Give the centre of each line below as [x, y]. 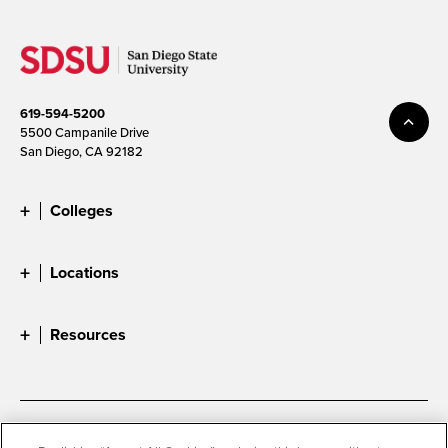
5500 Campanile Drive [84, 132]
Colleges [81, 211]
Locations [84, 273]
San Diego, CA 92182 [81, 151]
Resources [88, 335]
